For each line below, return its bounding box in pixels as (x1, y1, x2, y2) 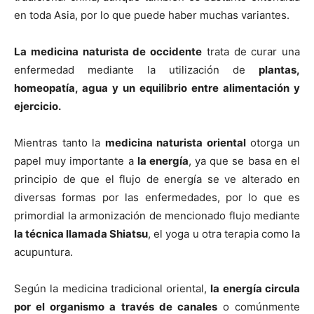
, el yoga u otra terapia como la (148, 227, 300, 240)
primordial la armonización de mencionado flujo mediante (14, 209, 300, 222)
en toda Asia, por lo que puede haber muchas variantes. (14, 8, 289, 22)
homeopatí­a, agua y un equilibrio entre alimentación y (14, 81, 300, 95)
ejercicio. (14, 100, 61, 113)
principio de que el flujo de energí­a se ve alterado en (14, 172, 300, 186)
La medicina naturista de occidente (14, 45, 202, 58)
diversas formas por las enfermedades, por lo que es (14, 191, 300, 204)
